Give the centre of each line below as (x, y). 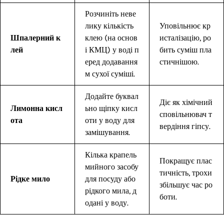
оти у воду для (110, 120)
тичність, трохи (186, 172)
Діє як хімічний (186, 102)
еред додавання (111, 61)
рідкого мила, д (111, 190)
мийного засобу (112, 166)
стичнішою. (179, 61)
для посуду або (110, 178)
